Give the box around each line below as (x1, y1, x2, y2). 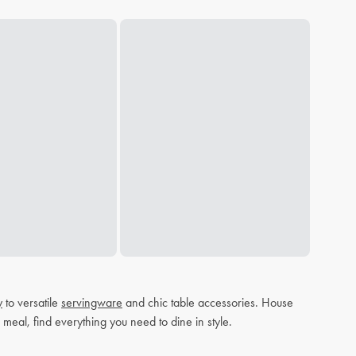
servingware (61, 295, 122, 311)
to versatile (2, 295, 61, 311)
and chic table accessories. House (122, 295, 293, 311)
